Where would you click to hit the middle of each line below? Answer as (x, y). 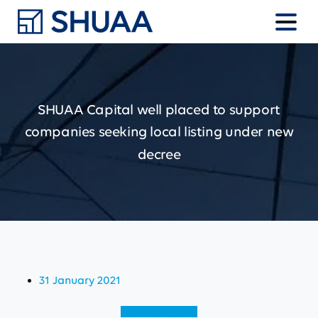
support (254, 110)
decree (159, 154)
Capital (110, 110)
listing (203, 132)
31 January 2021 (80, 280)
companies (60, 132)
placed (187, 110)
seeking (122, 132)
